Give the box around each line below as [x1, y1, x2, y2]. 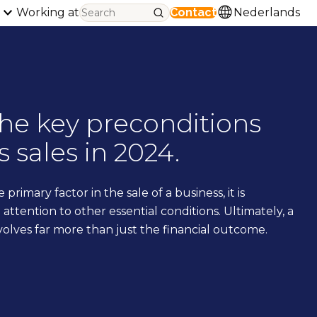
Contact [170, 6, 217, 20]
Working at [16, 6, 79, 20]
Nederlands [234, 6, 300, 20]
